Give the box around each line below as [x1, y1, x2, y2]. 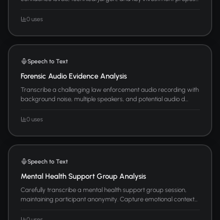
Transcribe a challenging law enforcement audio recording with [20, 85, 199, 93]
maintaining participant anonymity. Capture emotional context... [20, 195, 197, 203]
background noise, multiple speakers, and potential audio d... [20, 95, 188, 103]
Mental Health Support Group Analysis [20, 171, 146, 181]
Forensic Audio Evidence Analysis [20, 71, 127, 81]
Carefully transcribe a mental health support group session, [20, 186, 187, 193]
